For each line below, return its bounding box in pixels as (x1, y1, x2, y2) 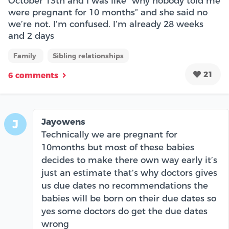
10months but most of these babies (41, 142, 194, 152)
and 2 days (8, 31, 54, 41)
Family (13, 52, 38, 60)
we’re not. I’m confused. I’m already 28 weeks (8, 19, 203, 29)
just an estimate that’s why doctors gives (41, 168, 217, 178)
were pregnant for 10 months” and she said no (8, 7, 208, 17)
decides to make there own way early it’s (41, 155, 217, 165)
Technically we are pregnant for (41, 129, 177, 140)
